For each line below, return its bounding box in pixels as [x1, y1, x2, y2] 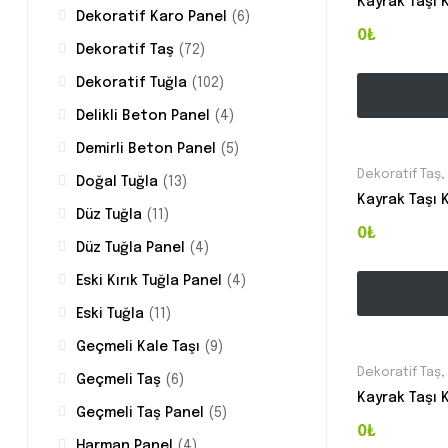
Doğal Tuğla [76, 175, 158, 190]
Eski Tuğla [76, 307, 144, 322]
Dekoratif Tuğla [76, 76, 187, 91]
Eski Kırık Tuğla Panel [76, 274, 222, 289]
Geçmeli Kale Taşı [76, 340, 200, 355]
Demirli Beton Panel [76, 142, 216, 157]
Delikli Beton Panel [76, 109, 210, 124]
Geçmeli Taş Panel [76, 406, 204, 421]
